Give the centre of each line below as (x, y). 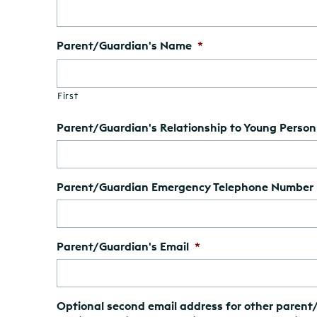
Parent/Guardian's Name (124, 45)
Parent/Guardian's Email (123, 246)
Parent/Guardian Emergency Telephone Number (185, 186)
